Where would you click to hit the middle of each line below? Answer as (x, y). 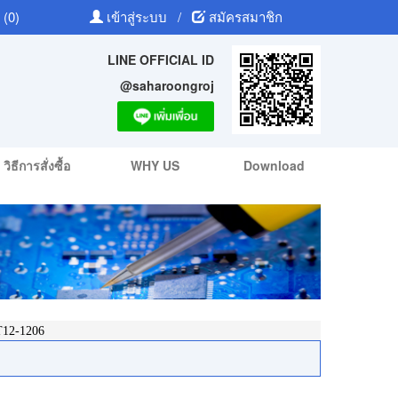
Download (274, 166)
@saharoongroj (167, 85)
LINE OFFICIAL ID (161, 59)
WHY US (155, 166)
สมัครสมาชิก (245, 16)
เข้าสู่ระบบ (138, 16)
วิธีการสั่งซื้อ (37, 166)
